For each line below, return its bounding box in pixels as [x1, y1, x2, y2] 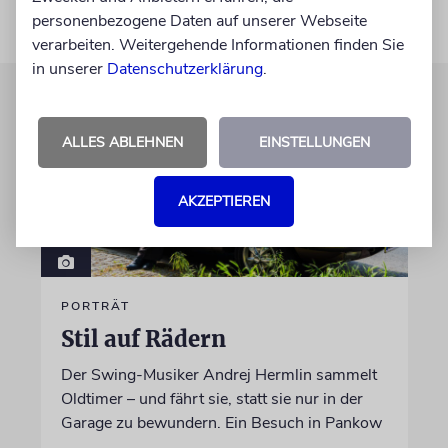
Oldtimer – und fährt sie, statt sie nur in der [60, 387, 363, 410]
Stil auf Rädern [60, 324, 226, 353]
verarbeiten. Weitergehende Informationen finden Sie [32, 34, 404, 56]
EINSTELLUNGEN [259, 133, 370, 152]
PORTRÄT [60, 297, 130, 314]
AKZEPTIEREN [178, 192, 270, 211]
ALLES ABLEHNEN [61, 133, 183, 152]
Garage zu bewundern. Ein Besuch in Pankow [60, 411, 382, 434]
